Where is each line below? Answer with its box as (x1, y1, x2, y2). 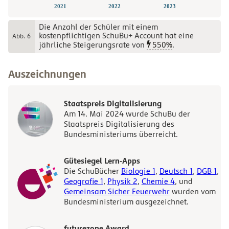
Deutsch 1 (159, 166, 193, 176)
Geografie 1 (63, 176, 103, 186)
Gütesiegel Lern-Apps (63, 155, 140, 166)
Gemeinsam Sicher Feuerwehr (63, 187, 170, 196)
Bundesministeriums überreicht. (63, 129, 178, 139)
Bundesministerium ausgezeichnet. (63, 197, 189, 207)
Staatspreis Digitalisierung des (63, 119, 174, 129)
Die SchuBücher (63, 166, 121, 176)
